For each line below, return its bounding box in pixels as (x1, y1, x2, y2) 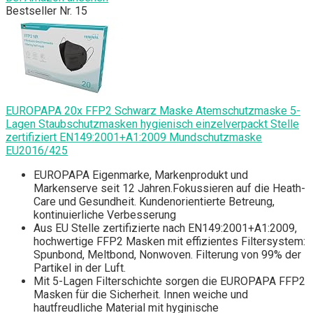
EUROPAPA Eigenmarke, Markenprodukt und (34, 168, 248, 182)
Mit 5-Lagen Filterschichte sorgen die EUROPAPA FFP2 (34, 275, 305, 289)
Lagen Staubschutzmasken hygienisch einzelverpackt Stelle (6, 117, 299, 131)
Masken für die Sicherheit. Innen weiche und (34, 288, 248, 302)
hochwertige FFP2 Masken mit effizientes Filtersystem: (34, 235, 305, 249)
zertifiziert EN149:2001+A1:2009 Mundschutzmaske (6, 131, 262, 145)
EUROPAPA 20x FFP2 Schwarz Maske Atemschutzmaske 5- (6, 104, 300, 118)
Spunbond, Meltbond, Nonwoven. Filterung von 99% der (34, 248, 301, 262)
